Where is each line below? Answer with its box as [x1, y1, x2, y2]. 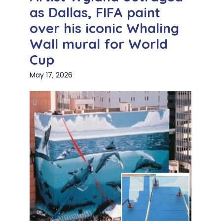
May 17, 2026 [30, 70, 73, 80]
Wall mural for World [30, 36, 168, 53]
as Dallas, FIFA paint [30, 4, 160, 21]
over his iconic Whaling [30, 20, 179, 37]
